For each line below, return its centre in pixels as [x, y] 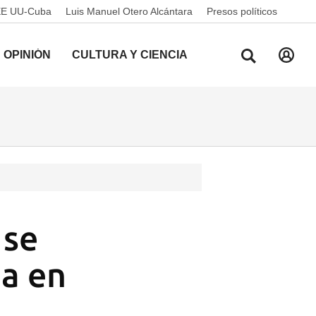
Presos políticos [242, 11]
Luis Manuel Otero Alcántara [129, 11]
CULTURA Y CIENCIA [130, 55]
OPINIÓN [27, 55]
